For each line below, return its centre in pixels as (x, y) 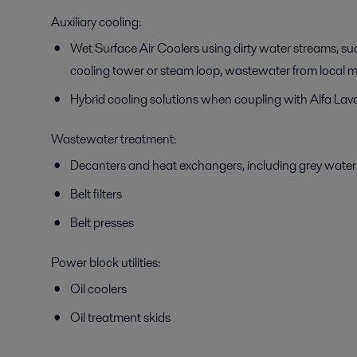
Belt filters (96, 194)
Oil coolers (98, 289)
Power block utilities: (106, 263)
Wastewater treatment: (114, 139)
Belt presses (102, 223)
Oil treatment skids (120, 318)
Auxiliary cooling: (96, 22)
